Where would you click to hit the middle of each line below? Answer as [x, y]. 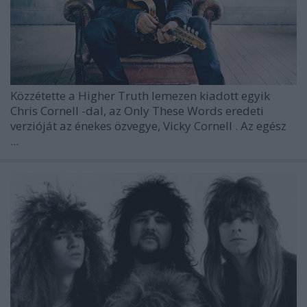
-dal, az [103, 111]
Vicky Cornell [199, 126]
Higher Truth [115, 96]
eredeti [245, 111]
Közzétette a [44, 96]
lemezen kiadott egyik [211, 96]
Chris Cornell [46, 111]
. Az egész [261, 126]
